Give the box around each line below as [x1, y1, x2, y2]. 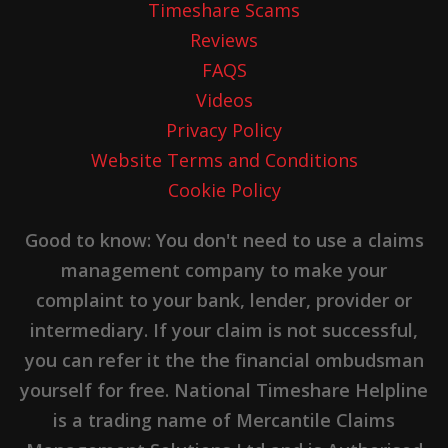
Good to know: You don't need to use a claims [24, 227, 424, 252]
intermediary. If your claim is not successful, [30, 317, 418, 342]
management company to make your [61, 257, 387, 282]
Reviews [190, 27, 258, 52]
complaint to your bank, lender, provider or [36, 287, 412, 312]
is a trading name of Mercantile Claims [53, 407, 395, 432]
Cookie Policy [167, 177, 281, 202]
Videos [195, 87, 253, 112]
